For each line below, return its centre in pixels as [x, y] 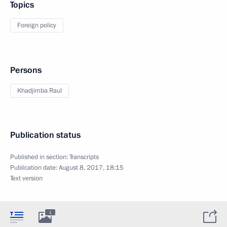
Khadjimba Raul [40, 90]
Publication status [45, 135]
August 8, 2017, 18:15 [91, 167]
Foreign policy [37, 25]
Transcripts [84, 157]
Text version [26, 178]
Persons [26, 70]
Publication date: [34, 167]
